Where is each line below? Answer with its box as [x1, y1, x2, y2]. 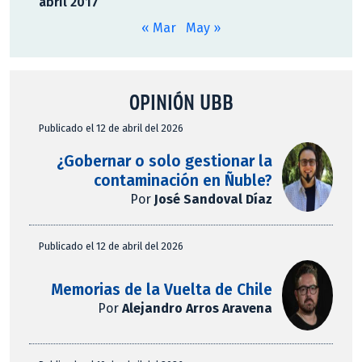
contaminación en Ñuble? [94, 171, 273, 191]
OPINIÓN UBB [128, 89, 234, 114]
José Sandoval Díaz [154, 192, 273, 208]
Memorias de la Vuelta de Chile [51, 280, 273, 299]
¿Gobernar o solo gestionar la [57, 152, 273, 171]
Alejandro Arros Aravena [122, 300, 273, 316]
